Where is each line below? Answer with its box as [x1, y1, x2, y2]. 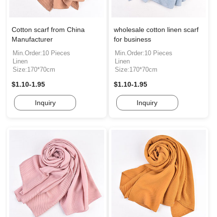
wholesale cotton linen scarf [113, 26, 199, 34]
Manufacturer [12, 35, 53, 44]
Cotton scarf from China [12, 26, 85, 34]
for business [113, 35, 151, 44]
